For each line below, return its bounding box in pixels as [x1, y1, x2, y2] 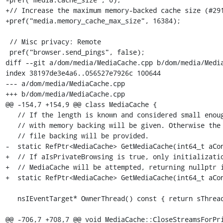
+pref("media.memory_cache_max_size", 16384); [5, 15, 181, 25]
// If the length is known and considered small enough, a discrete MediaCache [5, 110, 17, 119]
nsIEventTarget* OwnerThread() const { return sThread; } [5, 193, 17, 203]
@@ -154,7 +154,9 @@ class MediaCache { [5, 99, 157, 109]
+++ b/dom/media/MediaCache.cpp [5, 89, 125, 99]
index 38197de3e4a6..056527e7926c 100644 [5, 68, 161, 78]
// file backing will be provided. [5, 130, 17, 140]
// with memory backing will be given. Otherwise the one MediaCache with [5, 120, 17, 130]
